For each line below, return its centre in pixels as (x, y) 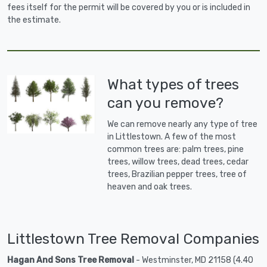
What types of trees (173, 85)
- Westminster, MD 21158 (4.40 (194, 260)
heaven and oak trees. (150, 187)
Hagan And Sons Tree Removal (71, 260)
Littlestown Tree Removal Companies (133, 239)
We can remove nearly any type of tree (183, 125)
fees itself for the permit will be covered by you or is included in (129, 8)
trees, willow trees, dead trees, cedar (178, 162)
